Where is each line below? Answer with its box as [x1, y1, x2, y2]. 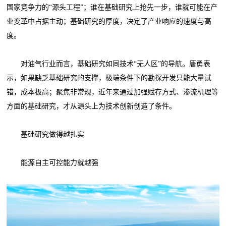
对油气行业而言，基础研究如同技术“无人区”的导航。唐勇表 [7, 60, 211, 68]
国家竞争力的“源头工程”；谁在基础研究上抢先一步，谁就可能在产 [7, 3, 218, 11]
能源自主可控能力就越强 [7, 158, 99, 166]
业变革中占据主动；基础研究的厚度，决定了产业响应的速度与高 [7, 17, 212, 25]
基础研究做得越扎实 [7, 130, 85, 138]
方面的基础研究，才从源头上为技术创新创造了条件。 [7, 102, 177, 110]
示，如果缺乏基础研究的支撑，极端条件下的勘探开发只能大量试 [7, 74, 212, 82]
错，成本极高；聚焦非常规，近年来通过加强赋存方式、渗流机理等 [7, 88, 219, 96]
